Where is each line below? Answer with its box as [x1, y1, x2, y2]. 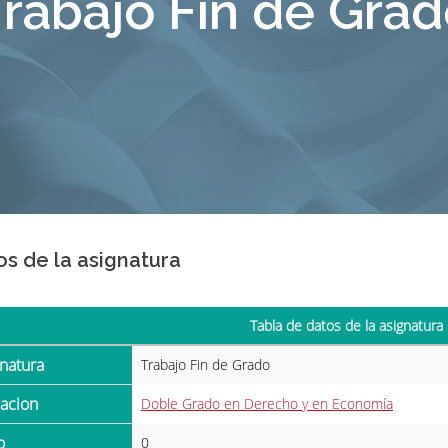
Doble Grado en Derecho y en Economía [141, 393, 393, 413]
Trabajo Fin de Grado [141, 354, 270, 374]
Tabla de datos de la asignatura [250, 315, 443, 335]
